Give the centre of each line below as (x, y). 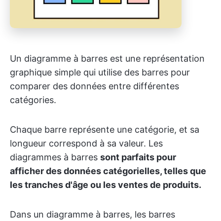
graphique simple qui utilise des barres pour (100, 73)
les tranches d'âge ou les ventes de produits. (106, 185)
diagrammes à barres (55, 157)
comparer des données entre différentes (94, 86)
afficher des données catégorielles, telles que (108, 171)
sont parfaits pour (138, 157)
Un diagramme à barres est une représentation (107, 59)
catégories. (33, 100)
